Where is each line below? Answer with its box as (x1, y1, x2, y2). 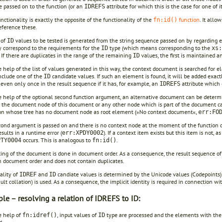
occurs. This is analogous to (21, 136, 92, 144)
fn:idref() (22, 212, 57, 219)
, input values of (57, 211, 98, 219)
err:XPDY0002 (62, 129, 104, 136)
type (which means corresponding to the (108, 44, 212, 52)
